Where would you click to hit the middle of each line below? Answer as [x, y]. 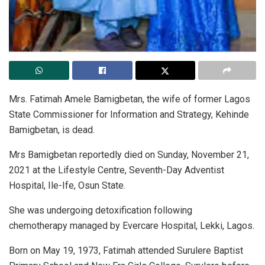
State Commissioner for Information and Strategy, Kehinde [129, 114]
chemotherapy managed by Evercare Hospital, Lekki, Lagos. [132, 225]
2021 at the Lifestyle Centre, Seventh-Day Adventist [117, 170]
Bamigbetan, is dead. [52, 130]
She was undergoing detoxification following [101, 210]
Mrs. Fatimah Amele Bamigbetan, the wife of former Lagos [130, 99]
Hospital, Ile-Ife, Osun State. [67, 185]
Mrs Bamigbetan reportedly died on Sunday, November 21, [129, 154]
